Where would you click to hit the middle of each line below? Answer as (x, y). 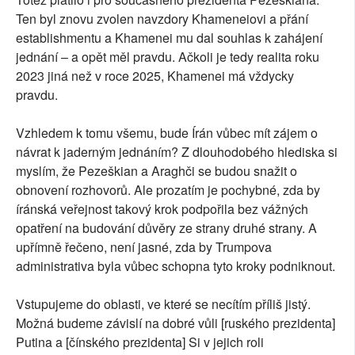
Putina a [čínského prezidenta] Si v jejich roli (140, 342)
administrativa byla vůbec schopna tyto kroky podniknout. (176, 266)
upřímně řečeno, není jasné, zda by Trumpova (144, 247)
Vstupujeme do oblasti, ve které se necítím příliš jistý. (163, 304)
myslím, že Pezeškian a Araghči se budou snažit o (157, 171)
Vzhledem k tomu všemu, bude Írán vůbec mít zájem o (167, 133)
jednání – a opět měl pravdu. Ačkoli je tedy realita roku (168, 57)
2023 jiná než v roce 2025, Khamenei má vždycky (155, 76)
